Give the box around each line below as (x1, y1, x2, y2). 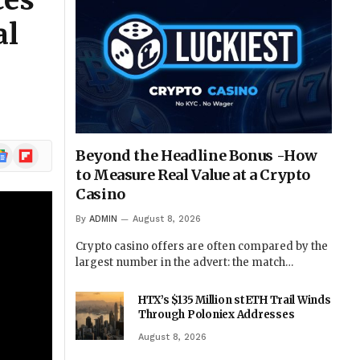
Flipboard (12, 143, 67, 157)
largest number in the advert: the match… (76, 256, 293, 270)
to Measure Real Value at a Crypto (76, 166, 311, 185)
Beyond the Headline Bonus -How (76, 146, 317, 166)
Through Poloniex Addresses (138, 308, 295, 322)
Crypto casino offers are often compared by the (76, 239, 328, 254)
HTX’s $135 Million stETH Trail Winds (138, 293, 331, 308)
